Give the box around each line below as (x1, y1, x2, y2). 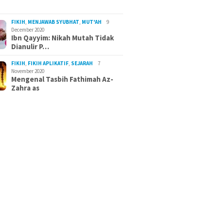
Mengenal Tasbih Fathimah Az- (11, 74, 114, 84)
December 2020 (11, 26, 45, 33)
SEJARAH (71, 59, 93, 67)
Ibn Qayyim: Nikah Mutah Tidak (11, 33, 114, 42)
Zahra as (11, 83, 40, 92)
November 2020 (11, 67, 45, 74)
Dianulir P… (11, 41, 50, 51)
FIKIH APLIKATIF (28, 59, 69, 67)
